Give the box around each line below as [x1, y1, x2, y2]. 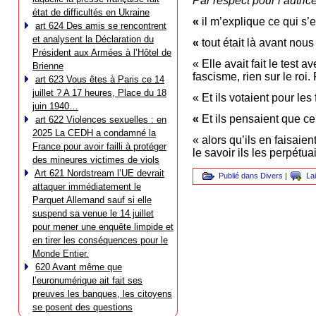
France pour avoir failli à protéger [32, 141, 166, 152]
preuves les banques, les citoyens [32, 288, 172, 299]
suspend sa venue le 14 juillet [32, 208, 154, 219]
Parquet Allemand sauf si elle [32, 195, 152, 205]
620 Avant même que [35, 262, 122, 272]
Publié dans [219, 171, 258, 181]
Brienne [32, 61, 63, 71]
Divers [260, 171, 283, 181]
